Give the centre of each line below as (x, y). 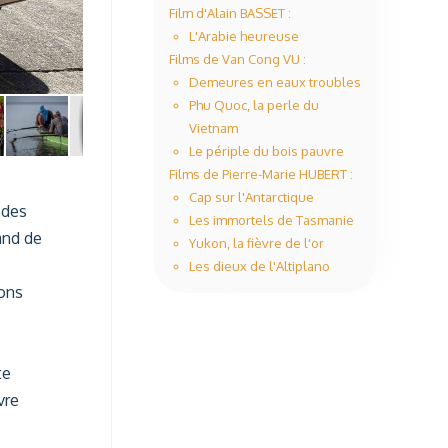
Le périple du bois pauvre (266, 151)
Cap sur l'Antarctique (251, 197)
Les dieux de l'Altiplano (259, 266)
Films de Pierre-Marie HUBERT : (261, 174)
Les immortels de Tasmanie (271, 220)
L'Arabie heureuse (244, 36)
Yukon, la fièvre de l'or (256, 243)
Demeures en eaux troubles (275, 82)
